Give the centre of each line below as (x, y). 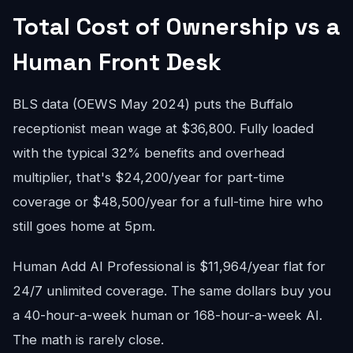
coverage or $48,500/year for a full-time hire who (168, 202)
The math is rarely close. (88, 340)
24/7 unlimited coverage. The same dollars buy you (172, 291)
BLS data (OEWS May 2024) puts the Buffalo (153, 104)
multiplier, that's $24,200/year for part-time (149, 177)
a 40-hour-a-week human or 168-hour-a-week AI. (167, 315)
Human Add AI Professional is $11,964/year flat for (169, 266)
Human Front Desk (117, 62)
